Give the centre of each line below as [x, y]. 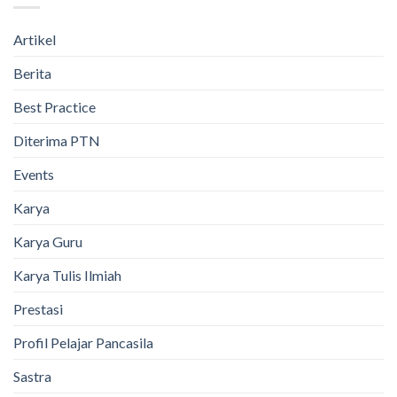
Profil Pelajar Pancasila [83, 342]
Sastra [32, 376]
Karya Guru [48, 241]
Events [34, 174]
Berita [32, 73]
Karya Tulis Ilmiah [67, 275]
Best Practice [54, 106]
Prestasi [38, 308]
